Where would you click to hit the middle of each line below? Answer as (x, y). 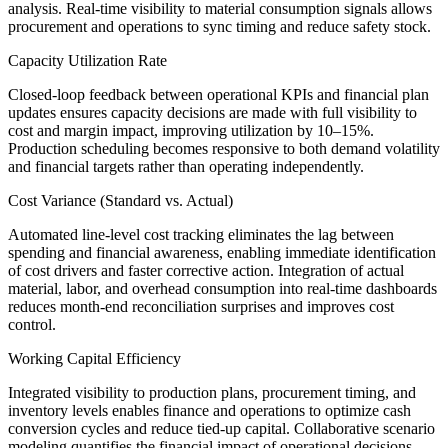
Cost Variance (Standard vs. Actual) (120, 201)
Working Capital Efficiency (94, 359)
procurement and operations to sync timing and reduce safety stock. (219, 27)
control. (32, 325)
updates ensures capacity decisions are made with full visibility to (212, 113)
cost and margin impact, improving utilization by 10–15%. (191, 131)
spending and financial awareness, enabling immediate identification (222, 253)
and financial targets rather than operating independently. (186, 167)
